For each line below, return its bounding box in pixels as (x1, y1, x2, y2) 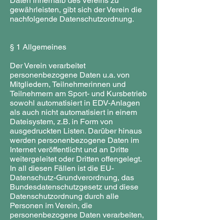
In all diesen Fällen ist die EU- (10, 164, 114, 173)
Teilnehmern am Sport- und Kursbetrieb (10, 89, 147, 98)
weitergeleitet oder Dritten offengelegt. (10, 154, 141, 164)
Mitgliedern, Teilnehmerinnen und (10, 80, 126, 89)
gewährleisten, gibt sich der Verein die (10, 5, 142, 14)
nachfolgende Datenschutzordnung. (10, 14, 134, 24)
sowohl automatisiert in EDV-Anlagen (10, 98, 140, 108)
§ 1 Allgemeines (10, 42, 66, 52)
